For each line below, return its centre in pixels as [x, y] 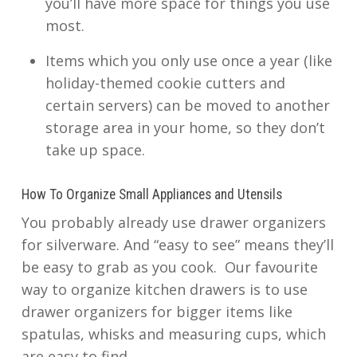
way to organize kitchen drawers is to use [164, 289]
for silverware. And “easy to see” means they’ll [177, 245]
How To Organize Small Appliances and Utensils [151, 194]
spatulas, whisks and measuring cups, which [173, 334]
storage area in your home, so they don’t [185, 127]
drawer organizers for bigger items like [157, 312]
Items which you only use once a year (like [188, 61]
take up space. [95, 150]
